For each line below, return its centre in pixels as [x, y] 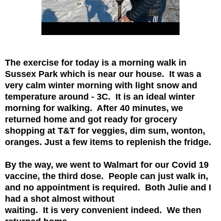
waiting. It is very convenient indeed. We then [103, 210]
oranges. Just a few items [60, 142]
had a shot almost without [61, 199]
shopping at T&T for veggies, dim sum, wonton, [105, 130]
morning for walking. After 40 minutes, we [94, 108]
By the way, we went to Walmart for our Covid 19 [107, 165]
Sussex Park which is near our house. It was [101, 74]
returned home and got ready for [75, 119]
